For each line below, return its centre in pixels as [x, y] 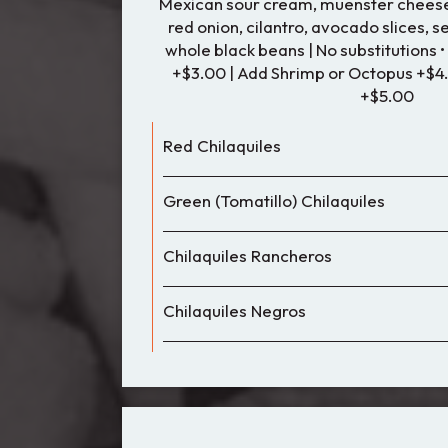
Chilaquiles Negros [234, 310]
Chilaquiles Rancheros [247, 255]
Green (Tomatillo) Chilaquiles [274, 200]
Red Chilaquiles [222, 145]
